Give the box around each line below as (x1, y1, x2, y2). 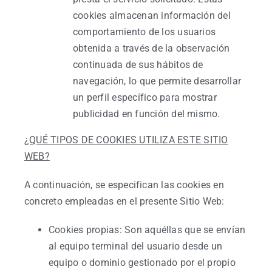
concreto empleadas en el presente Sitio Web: (24, 195, 225, 207)
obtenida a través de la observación (73, 42, 230, 54)
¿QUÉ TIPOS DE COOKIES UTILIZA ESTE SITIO (24, 134, 228, 146)
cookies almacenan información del (73, 10, 231, 21)
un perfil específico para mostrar (73, 92, 217, 103)
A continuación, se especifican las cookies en (24, 179, 224, 191)
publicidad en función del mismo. (73, 108, 220, 120)
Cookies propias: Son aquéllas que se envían (49, 224, 246, 236)
